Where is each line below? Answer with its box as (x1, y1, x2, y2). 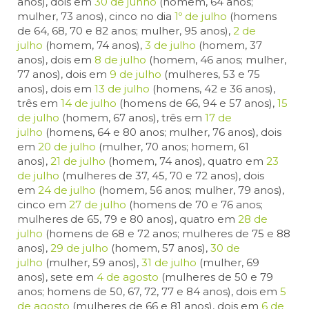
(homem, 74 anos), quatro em (106, 154, 266, 168)
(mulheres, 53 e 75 (161, 68, 260, 81)
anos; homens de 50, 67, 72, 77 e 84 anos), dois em (17, 285, 280, 299)
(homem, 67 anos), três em (59, 111, 205, 125)
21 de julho (50, 154, 106, 168)
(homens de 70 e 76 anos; (126, 198, 263, 212)
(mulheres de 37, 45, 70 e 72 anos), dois (59, 169, 264, 183)
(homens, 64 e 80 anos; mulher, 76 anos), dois (43, 126, 281, 139)
